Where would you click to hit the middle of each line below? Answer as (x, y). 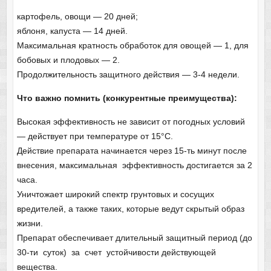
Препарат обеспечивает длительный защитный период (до (134, 237)
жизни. (30, 223)
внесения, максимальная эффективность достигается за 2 (134, 165)
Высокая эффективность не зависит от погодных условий (131, 121)
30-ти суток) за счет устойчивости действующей (116, 252)
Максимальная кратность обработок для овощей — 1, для (132, 45)
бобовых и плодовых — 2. (68, 60)
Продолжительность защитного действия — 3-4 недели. (128, 74)
